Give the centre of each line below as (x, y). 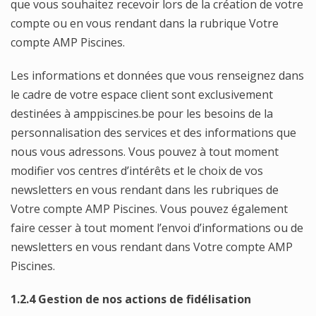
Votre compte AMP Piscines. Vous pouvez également (149, 209)
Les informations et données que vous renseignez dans (157, 75)
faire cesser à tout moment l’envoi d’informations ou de (157, 228)
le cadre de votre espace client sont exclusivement (142, 95)
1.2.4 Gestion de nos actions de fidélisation (131, 299)
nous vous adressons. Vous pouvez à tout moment (145, 152)
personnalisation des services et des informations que (153, 133)
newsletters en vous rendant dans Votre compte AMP (152, 247)
